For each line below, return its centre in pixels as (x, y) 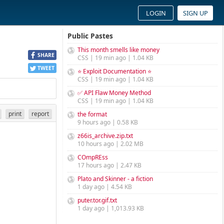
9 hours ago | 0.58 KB (108, 122)
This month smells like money (118, 50)
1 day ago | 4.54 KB (105, 187)
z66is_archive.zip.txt (105, 136)
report (40, 113)
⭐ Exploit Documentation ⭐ (114, 71)
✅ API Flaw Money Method (114, 93)
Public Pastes (90, 36)
